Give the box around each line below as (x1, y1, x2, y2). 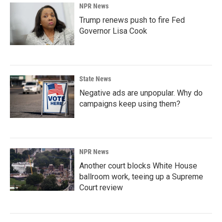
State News (79, 74, 111, 83)
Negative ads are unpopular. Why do (79, 88, 203, 98)
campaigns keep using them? (79, 99, 180, 109)
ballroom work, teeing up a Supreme (79, 171, 203, 181)
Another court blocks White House (79, 161, 197, 170)
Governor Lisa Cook (79, 26, 147, 36)
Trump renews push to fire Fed (79, 15, 185, 25)
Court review (79, 182, 123, 192)
